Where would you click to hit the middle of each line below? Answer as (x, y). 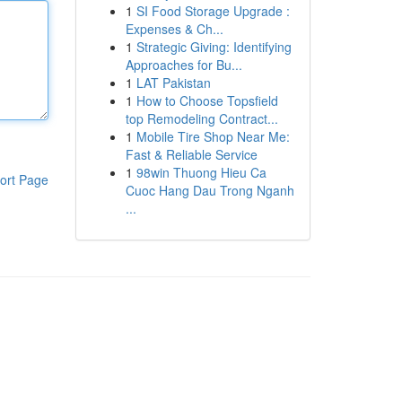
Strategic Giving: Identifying (214, 47)
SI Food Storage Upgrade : (213, 11)
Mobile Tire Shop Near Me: (213, 136)
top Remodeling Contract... (201, 118)
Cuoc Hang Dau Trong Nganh (210, 190)
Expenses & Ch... (174, 29)
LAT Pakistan (173, 83)
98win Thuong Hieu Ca (201, 172)
